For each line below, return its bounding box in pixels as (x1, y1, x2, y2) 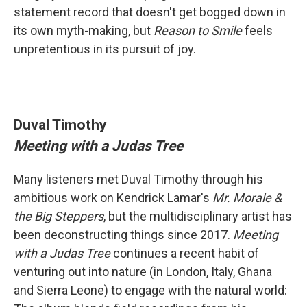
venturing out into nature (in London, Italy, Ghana (14, 265, 272, 280)
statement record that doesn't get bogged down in (14, 5, 286, 20)
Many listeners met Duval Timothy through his (14, 172, 263, 187)
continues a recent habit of (110, 246, 259, 261)
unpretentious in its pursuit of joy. (14, 42, 196, 57)
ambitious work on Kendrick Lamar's (14, 191, 212, 206)
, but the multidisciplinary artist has (103, 209, 292, 224)
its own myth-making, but (14, 23, 153, 38)
